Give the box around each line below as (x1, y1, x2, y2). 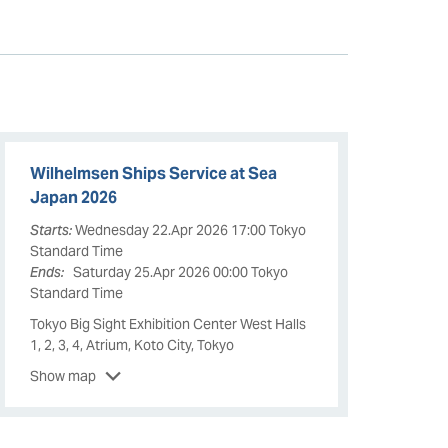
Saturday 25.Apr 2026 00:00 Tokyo (70, 262, 289, 281)
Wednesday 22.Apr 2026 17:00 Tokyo (72, 220, 307, 239)
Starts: (30, 220, 73, 239)
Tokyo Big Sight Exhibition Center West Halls (30, 314, 307, 333)
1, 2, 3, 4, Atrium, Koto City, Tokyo (30, 335, 235, 354)
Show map (30, 366, 97, 385)
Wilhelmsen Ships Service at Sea (30, 162, 278, 184)
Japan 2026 (30, 186, 118, 208)
